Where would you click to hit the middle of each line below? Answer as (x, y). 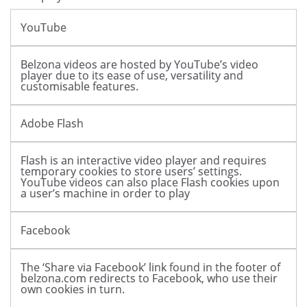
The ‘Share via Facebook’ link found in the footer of (150, 268)
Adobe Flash (52, 124)
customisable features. (79, 87)
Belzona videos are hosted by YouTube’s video (139, 65)
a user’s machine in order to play (105, 194)
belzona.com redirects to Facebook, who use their (149, 279)
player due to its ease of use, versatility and (132, 76)
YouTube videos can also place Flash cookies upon (150, 183)
